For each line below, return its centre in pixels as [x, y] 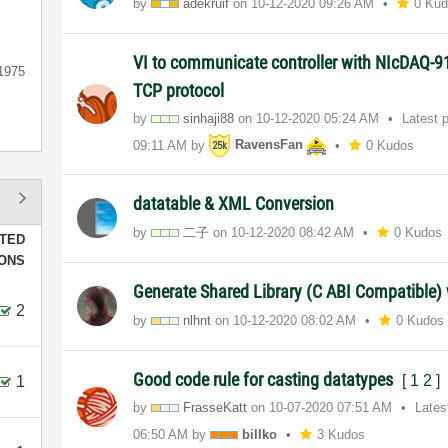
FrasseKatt [215, 407]
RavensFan [269, 145]
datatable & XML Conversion [234, 203]
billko [260, 434]
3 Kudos [341, 434]
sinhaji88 [209, 118]
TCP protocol [179, 90]
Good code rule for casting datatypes [265, 379]
